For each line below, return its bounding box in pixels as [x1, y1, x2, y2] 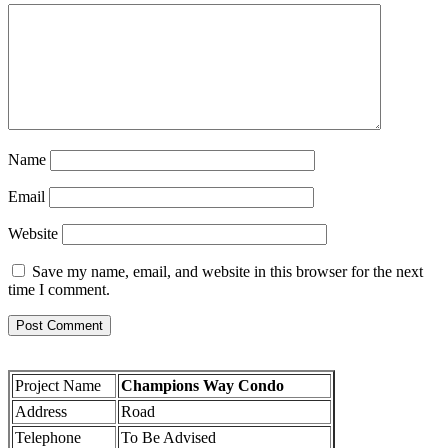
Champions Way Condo [121, 377, 284, 395]
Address [15, 403, 67, 421]
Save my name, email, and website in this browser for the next [32, 263, 423, 281]
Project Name [15, 377, 101, 395]
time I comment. [8, 281, 110, 299]
